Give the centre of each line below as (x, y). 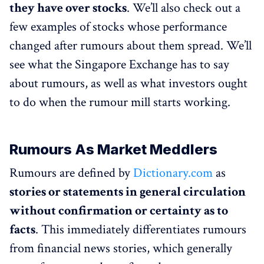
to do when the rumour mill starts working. (120, 102)
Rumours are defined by (71, 173)
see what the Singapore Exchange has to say (119, 64)
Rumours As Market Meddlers (113, 149)
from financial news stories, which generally (121, 248)
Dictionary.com (173, 173)
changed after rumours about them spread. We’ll (131, 45)
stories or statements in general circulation (128, 192)
